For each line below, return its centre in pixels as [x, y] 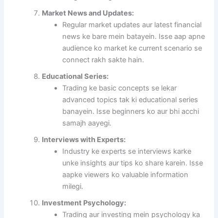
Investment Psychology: [84, 203]
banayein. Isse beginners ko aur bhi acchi [131, 112]
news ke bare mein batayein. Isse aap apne [134, 37]
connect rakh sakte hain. [103, 60]
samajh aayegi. [87, 123]
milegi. [73, 187]
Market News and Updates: [88, 13]
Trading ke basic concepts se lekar [120, 88]
